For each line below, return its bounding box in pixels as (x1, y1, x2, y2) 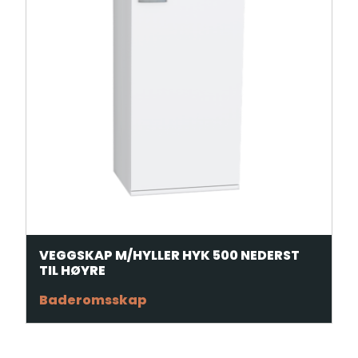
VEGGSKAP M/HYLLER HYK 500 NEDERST (39, 246, 300, 265)
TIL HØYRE (39, 261, 105, 280)
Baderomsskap (39, 291, 147, 310)
